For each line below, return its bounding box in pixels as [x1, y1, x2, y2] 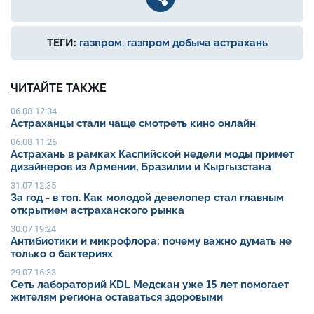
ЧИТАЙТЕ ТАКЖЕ [11, 81, 107, 95]
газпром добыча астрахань [126, 36, 268, 50]
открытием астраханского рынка [11, 204, 184, 217]
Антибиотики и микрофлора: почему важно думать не [11, 235, 292, 248]
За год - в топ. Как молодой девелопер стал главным [11, 191, 284, 205]
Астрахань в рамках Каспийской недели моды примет [11, 148, 294, 161]
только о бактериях [11, 247, 113, 261]
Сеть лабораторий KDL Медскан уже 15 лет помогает [11, 278, 289, 292]
